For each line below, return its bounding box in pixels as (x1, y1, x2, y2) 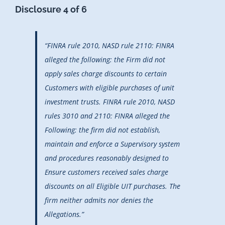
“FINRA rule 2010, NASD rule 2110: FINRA (45, 40, 174, 50)
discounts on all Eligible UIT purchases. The (45, 181, 180, 191)
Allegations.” (45, 209, 84, 219)
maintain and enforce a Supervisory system (45, 139, 180, 149)
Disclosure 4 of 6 (15, 4, 87, 15)
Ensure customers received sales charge (45, 167, 168, 177)
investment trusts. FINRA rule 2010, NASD (45, 96, 175, 106)
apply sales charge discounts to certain (45, 68, 167, 78)
